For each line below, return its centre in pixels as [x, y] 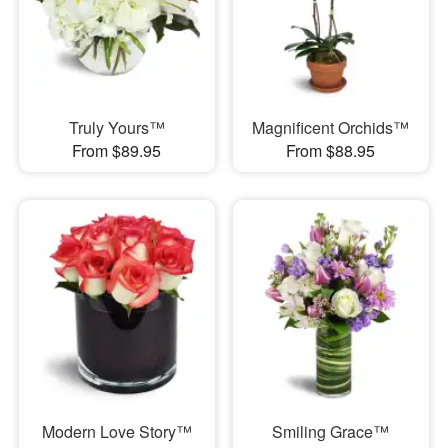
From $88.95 [331, 151]
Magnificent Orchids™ [331, 128]
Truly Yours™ [116, 128]
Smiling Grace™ [331, 431]
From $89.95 [117, 151]
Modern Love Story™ [116, 431]
